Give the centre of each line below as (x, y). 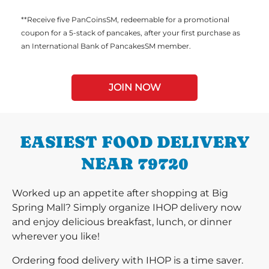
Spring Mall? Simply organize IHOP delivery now (127, 207)
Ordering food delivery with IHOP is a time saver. (128, 260)
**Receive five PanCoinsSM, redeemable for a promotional (125, 20)
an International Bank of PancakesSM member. (106, 46)
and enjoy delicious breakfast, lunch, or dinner (122, 222)
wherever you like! (56, 236)
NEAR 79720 (134, 163)
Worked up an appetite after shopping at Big (120, 193)
